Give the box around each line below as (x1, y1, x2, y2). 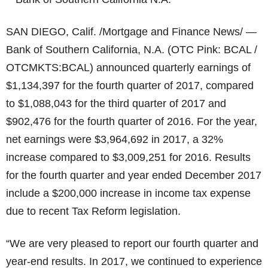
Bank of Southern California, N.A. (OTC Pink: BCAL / (6, 44, 257, 56)
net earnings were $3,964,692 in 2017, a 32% (6, 133, 223, 145)
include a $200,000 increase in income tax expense (6, 187, 251, 199)
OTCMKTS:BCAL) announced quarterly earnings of (6, 62, 251, 74)
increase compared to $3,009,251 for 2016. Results (6, 151, 251, 163)
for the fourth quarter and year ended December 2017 (6, 169, 261, 181)
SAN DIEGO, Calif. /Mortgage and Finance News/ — (6, 26, 257, 38)
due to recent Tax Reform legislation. (6, 205, 181, 217)
